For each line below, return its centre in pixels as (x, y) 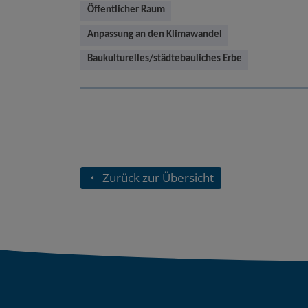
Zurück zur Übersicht (158, 177)
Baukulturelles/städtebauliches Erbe (164, 59)
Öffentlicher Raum (126, 10)
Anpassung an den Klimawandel (154, 34)
